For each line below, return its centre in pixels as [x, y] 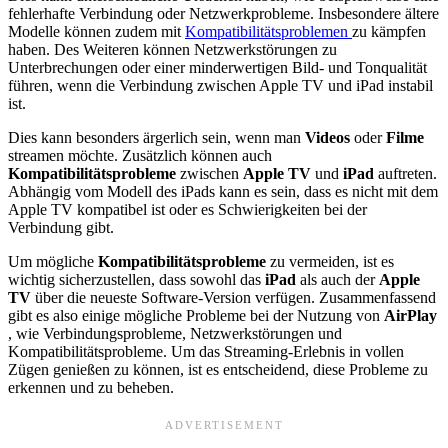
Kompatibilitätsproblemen [268, 31]
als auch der [339, 279]
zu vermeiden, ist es [332, 261]
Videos [329, 137]
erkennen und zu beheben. [91, 387]
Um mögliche [53, 261]
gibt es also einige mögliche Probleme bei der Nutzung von [196, 315]
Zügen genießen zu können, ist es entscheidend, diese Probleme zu [218, 369]
